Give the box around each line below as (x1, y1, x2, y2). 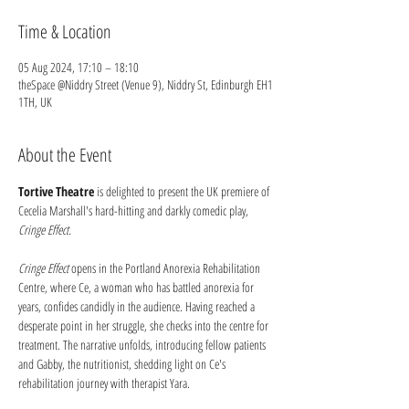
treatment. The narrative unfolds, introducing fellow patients (18, 336, 268, 353)
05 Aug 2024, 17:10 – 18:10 (18, 58, 139, 76)
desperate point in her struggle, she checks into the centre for (18, 317, 271, 334)
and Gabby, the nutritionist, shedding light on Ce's (18, 355, 228, 372)
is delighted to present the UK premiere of (94, 183, 272, 200)
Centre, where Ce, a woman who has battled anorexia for (18, 278, 257, 296)
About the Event (18, 142, 111, 167)
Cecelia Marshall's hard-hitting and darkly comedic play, (18, 202, 251, 219)
